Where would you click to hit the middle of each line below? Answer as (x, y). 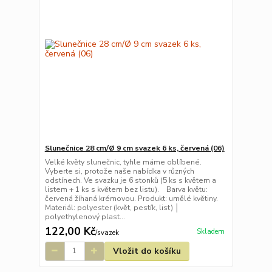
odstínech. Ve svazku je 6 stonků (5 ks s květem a (130, 180)
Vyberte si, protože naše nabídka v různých (119, 171)
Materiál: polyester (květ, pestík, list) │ (112, 207)
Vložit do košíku (147, 251)
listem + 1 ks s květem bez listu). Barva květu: (126, 189)
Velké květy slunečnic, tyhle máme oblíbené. (123, 162)
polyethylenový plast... (85, 216)
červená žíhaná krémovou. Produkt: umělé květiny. (131, 198)
